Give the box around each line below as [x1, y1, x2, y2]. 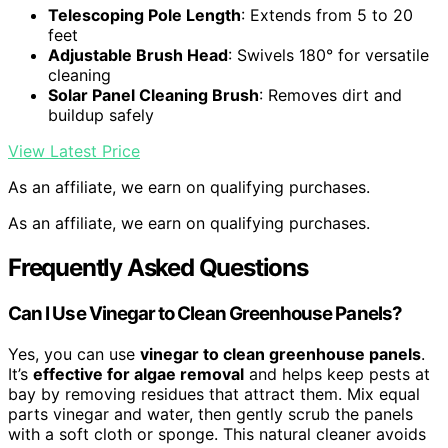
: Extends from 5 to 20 [241, 5, 413, 26]
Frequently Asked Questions [8, 253, 308, 283]
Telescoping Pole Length [48, 5, 241, 26]
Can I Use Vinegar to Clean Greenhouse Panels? [8, 302, 402, 326]
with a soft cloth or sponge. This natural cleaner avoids [8, 423, 426, 444]
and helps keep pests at [244, 363, 430, 384]
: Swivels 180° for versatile [228, 45, 429, 66]
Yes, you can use [8, 343, 140, 364]
